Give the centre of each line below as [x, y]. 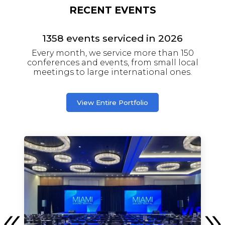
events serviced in [111, 38]
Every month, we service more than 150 [113, 53]
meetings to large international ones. [113, 72]
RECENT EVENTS [113, 10]
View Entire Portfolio [113, 103]
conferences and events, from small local [113, 63]
